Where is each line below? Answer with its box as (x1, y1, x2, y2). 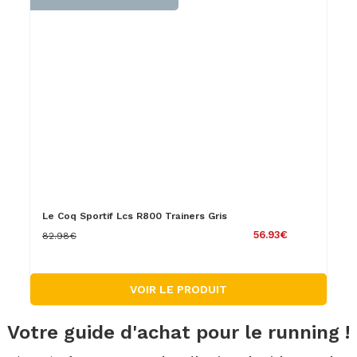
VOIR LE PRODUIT (129, 283, 227, 296)
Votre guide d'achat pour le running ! (7, 321, 350, 343)
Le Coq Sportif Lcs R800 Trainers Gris (41, 210, 227, 222)
